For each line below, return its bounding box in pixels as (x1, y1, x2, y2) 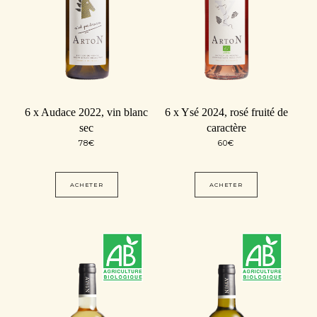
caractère (206, 121, 246, 134)
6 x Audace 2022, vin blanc (25, 105, 149, 118)
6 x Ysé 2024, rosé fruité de (164, 105, 288, 118)
